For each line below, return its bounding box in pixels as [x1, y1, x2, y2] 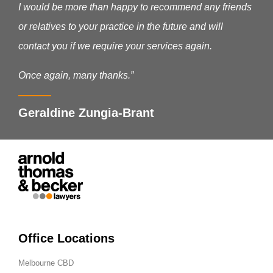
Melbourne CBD [18, 258, 74, 268]
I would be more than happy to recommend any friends [18, 2, 252, 12]
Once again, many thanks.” [18, 70, 133, 80]
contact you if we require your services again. [18, 41, 212, 51]
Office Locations [18, 232, 115, 245]
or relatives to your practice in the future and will [18, 21, 223, 32]
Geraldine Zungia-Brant [18, 106, 154, 119]
